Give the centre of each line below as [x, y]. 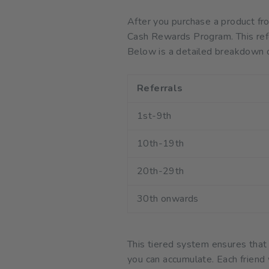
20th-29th [161, 171]
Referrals [160, 88]
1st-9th [154, 116]
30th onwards [168, 198]
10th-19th [161, 143]
